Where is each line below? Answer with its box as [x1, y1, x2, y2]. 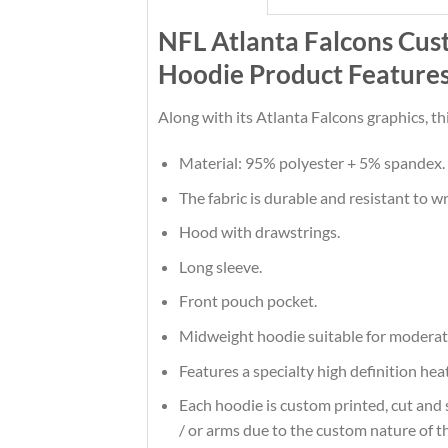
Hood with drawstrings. [178, 222, 340, 242]
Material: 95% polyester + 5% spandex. [178, 152, 445, 172]
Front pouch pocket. [178, 291, 317, 311]
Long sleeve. [178, 256, 262, 276]
